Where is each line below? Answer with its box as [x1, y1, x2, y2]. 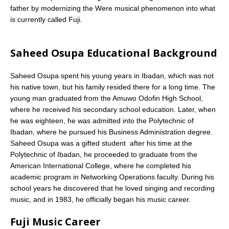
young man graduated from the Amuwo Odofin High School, [10, 94, 203, 102]
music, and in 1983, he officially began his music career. [10, 195, 191, 203]
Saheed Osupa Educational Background [10, 45, 217, 60]
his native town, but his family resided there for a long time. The [10, 82, 215, 91]
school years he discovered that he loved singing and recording [10, 184, 215, 192]
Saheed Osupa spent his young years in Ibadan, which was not [10, 71, 214, 80]
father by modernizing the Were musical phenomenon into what [10, 4, 215, 12]
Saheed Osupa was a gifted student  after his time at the [10, 139, 192, 147]
